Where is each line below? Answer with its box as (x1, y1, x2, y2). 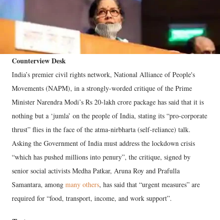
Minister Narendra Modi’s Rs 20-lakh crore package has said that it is (12, 97, 204, 107)
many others (65, 180, 99, 190)
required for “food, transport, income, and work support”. (12, 193, 172, 203)
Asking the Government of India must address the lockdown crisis (12, 138, 195, 148)
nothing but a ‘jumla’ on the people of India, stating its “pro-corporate (12, 111, 207, 121)
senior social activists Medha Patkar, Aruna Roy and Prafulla (12, 166, 180, 176)
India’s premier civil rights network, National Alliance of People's (12, 70, 195, 80)
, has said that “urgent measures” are (99, 180, 200, 190)
